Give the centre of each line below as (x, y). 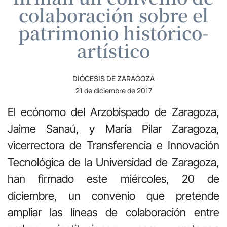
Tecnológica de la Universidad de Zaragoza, (113, 162)
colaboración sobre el (113, 14)
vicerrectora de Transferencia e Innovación (113, 145)
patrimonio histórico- (113, 32)
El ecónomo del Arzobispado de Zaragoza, (113, 112)
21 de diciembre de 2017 (113, 90)
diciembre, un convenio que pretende (113, 195)
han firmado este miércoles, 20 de (113, 179)
